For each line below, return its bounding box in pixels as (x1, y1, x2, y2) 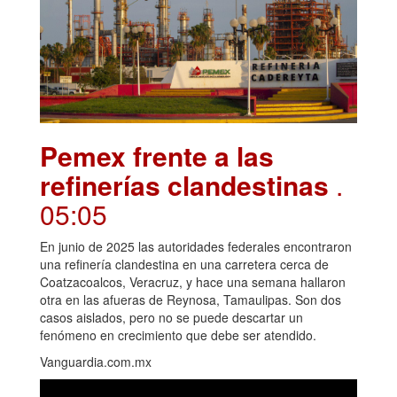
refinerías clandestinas (40, 165, 336, 204)
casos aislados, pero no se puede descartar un (40, 307, 303, 326)
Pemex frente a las (40, 136, 274, 175)
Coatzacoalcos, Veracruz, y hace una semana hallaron (40, 272, 346, 291)
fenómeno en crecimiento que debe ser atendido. (40, 325, 316, 344)
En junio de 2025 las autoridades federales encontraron (40, 237, 352, 255)
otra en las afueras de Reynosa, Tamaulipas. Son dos (40, 290, 341, 308)
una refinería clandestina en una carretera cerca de (40, 254, 329, 273)
